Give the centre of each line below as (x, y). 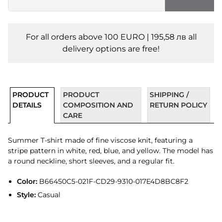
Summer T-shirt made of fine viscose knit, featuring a (100, 140)
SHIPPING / (169, 95)
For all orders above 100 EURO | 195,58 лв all (111, 37)
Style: (26, 194)
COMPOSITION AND (98, 105)
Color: (27, 181)
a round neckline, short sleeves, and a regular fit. (91, 161)
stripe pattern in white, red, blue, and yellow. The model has (111, 151)
